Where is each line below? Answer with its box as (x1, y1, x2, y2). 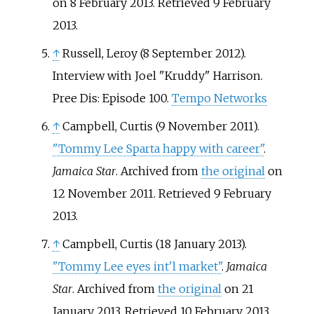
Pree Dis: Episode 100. (52, 90, 172, 105)
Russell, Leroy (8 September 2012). (62, 46, 246, 60)
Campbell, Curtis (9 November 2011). (62, 118, 259, 133)
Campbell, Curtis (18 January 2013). (62, 236, 247, 251)
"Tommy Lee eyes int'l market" (52, 259, 221, 273)
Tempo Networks (171, 90, 267, 105)
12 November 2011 (52, 186, 153, 200)
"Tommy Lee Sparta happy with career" (52, 141, 264, 156)
